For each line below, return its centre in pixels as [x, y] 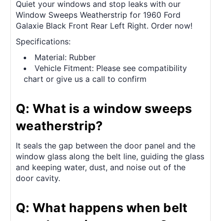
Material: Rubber [65, 57]
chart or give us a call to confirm [85, 79]
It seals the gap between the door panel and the [106, 146]
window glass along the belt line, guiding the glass [110, 157]
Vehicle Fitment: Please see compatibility [111, 68]
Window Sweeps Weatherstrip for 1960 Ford [98, 15]
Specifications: [43, 42]
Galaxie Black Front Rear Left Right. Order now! [104, 26]
